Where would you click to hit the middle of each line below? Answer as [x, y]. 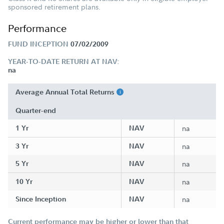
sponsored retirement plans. [54, 7]
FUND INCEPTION [38, 44]
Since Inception [41, 199]
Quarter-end [36, 110]
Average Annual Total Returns [66, 92]
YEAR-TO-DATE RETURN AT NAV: [64, 61]
